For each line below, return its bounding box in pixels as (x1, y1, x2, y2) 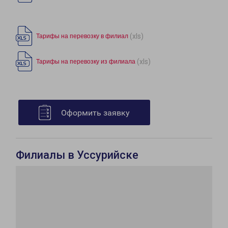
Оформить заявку (61, 108, 130, 118)
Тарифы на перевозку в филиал (36, 33, 128, 40)
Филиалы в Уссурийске (16, 149, 138, 162)
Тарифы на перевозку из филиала (36, 58, 135, 66)
